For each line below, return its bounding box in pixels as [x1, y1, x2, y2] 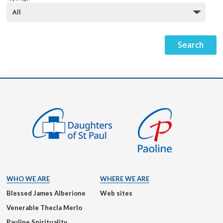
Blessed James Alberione [6, 189, 86, 198]
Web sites [100, 189, 132, 198]
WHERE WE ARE [100, 175, 149, 183]
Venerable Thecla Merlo [6, 204, 82, 212]
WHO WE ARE [6, 175, 50, 183]
